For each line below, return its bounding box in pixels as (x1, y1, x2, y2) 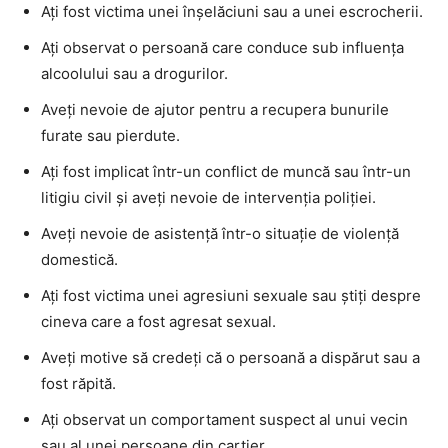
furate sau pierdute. (41, 125, 180, 145)
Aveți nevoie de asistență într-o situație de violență (41, 223, 399, 243)
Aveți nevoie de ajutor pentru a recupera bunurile (41, 99, 389, 119)
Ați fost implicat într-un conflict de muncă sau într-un (41, 161, 411, 181)
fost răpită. (41, 373, 116, 393)
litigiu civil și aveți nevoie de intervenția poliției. (41, 187, 376, 207)
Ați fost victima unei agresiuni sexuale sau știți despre (41, 285, 421, 305)
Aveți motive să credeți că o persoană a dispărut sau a (41, 347, 420, 367)
